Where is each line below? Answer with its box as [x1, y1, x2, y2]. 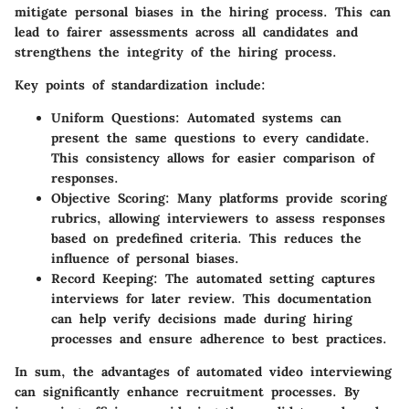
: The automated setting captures [153, 270, 375, 288]
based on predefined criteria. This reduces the [51, 230, 362, 247]
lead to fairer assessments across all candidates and [15, 24, 358, 41]
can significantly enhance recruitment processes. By [15, 383, 360, 401]
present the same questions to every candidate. [51, 130, 370, 147]
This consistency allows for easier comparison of [51, 150, 374, 167]
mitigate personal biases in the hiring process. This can [15, 4, 391, 21]
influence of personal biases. [51, 250, 239, 267]
